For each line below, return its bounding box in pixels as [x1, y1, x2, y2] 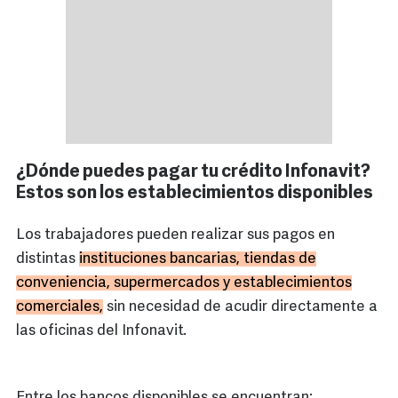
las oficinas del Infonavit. [16, 323, 187, 339]
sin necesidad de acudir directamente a [103, 299, 378, 315]
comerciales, [16, 299, 103, 315]
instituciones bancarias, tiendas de [79, 251, 316, 267]
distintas [16, 251, 79, 267]
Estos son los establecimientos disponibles [16, 185, 373, 203]
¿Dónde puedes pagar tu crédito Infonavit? [16, 163, 370, 182]
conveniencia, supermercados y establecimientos [16, 275, 352, 291]
